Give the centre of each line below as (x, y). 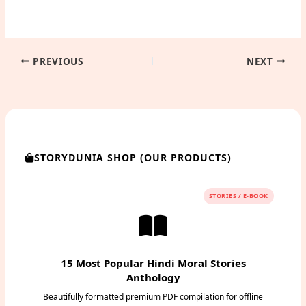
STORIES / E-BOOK (238, 196)
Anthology (153, 278)
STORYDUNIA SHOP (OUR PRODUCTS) (133, 158)
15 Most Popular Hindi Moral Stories (153, 263)
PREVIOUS (56, 61)
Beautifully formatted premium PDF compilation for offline (153, 297)
